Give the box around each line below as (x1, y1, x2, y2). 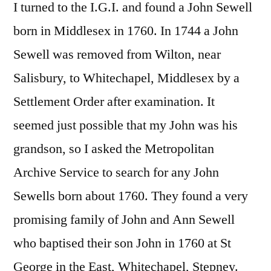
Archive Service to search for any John (13, 164, 219, 181)
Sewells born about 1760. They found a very (13, 188, 248, 205)
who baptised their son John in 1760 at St (13, 235, 231, 252)
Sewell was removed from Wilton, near (13, 46, 221, 64)
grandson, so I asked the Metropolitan (13, 140, 214, 158)
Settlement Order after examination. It (13, 93, 215, 111)
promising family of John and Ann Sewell (13, 211, 235, 229)
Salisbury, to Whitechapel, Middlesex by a (13, 70, 240, 87)
